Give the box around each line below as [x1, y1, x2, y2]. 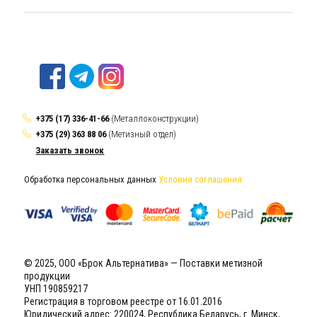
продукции [24, 270, 71, 282]
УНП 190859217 [24, 282, 88, 294]
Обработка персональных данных [24, 173, 159, 185]
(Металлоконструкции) [111, 113, 200, 124]
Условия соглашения [158, 173, 243, 185]
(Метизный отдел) [106, 129, 177, 140]
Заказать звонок [35, 144, 105, 156]
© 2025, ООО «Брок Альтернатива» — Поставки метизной [24, 257, 263, 269]
